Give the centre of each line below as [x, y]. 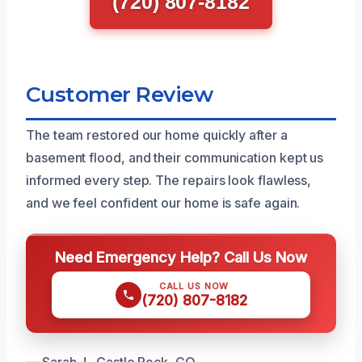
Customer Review [120, 94]
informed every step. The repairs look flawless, [169, 180]
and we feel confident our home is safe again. [163, 202]
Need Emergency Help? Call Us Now [181, 257]
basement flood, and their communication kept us [175, 157]
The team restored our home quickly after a [157, 135]
